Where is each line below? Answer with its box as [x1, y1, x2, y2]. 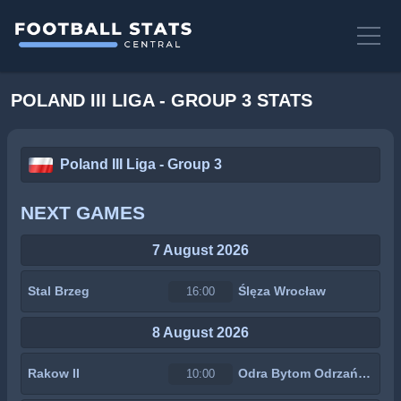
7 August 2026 [152, 242, 249, 258]
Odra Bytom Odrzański [358, 366, 371, 380]
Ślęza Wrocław [238, 284, 326, 298]
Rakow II [28, 366, 80, 380]
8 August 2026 [152, 324, 249, 340]
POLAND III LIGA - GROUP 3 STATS [11, 90, 312, 110]
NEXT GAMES [21, 202, 145, 223]
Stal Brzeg [28, 284, 90, 298]
